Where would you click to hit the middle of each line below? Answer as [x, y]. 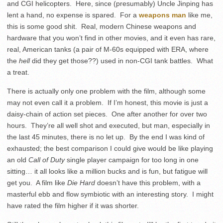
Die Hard [81, 183]
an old [18, 160]
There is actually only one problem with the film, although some [106, 91]
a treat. [18, 72]
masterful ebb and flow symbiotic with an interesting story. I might [110, 194]
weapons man [163, 15]
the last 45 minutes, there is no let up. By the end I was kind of [106, 137]
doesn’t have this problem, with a [148, 183]
